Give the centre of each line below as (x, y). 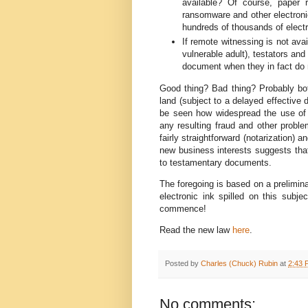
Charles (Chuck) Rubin (239, 264)
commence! (183, 208)
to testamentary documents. (216, 162)
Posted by (183, 264)
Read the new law (196, 230)
